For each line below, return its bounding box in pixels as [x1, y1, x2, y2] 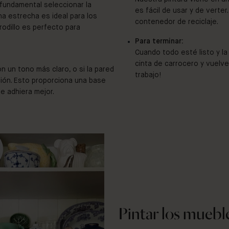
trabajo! [135, 72, 161, 79]
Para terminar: [135, 38, 184, 45]
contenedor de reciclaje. [135, 18, 218, 26]
